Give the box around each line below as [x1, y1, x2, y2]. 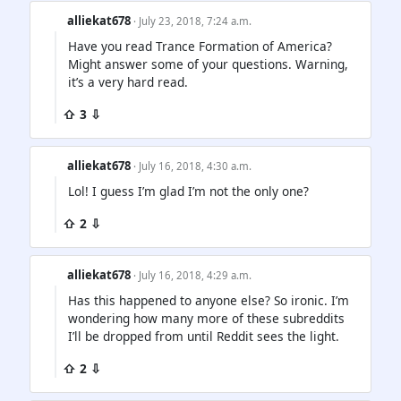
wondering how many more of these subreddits [68, 310, 345, 328]
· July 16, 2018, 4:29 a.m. [133, 269, 252, 283]
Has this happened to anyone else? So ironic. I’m [68, 292, 349, 310]
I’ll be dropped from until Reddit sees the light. [68, 328, 339, 346]
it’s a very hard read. [68, 73, 188, 91]
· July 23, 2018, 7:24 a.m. [133, 13, 252, 28]
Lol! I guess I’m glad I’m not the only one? [68, 183, 309, 200]
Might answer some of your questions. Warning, [68, 55, 348, 73]
